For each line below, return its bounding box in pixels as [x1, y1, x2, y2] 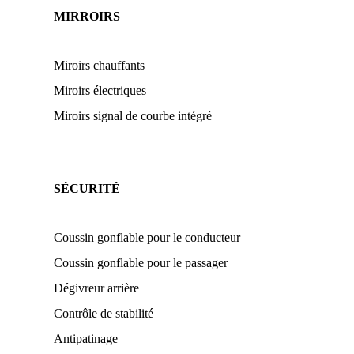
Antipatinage [54, 332, 118, 345]
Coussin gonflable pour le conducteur [54, 231, 240, 244]
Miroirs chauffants [54, 58, 145, 72]
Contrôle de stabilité [54, 307, 153, 320]
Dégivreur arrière [54, 281, 139, 295]
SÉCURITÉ [54, 182, 120, 195]
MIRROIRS [54, 9, 120, 23]
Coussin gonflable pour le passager [54, 256, 228, 269]
